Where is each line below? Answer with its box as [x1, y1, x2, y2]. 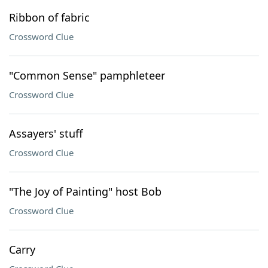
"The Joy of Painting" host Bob [9, 184, 162, 199]
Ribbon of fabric [9, 10, 90, 25]
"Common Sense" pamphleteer [9, 68, 165, 83]
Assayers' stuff [9, 126, 83, 141]
